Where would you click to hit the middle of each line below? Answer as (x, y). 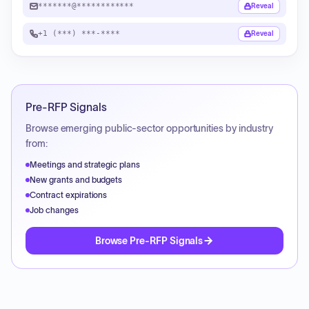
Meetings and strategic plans (85, 165)
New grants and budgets (76, 180)
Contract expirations (69, 195)
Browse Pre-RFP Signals (149, 241)
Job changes (54, 210)
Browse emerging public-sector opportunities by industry (150, 128)
